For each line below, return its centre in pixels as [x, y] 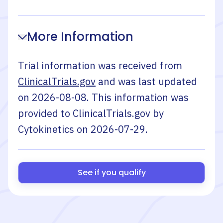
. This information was [138, 97]
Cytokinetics [46, 129]
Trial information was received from [100, 65]
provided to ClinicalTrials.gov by [91, 113]
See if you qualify [111, 172]
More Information [80, 37]
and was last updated [148, 81]
